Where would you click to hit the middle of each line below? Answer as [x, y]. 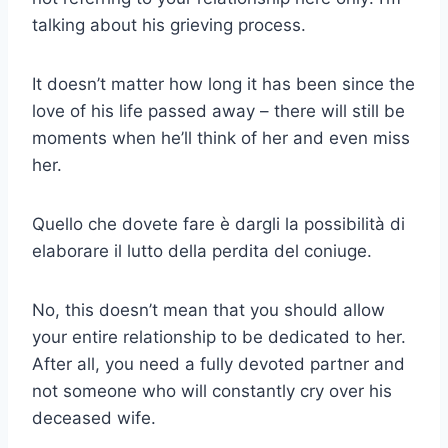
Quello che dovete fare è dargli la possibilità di [218, 224]
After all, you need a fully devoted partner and [218, 364]
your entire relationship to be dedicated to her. [219, 337]
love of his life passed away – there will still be [218, 111]
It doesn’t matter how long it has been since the [223, 84]
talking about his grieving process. [169, 25]
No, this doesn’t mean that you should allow [208, 310]
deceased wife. [94, 418]
